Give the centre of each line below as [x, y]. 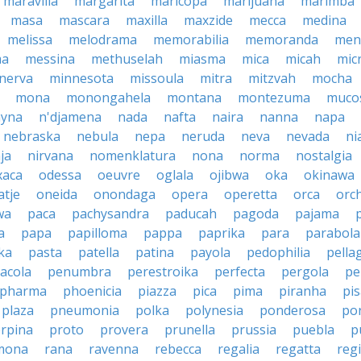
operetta [251, 194]
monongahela [108, 98]
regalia [239, 349]
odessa [60, 175]
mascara [84, 20]
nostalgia [324, 156]
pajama [317, 214]
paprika [222, 233]
